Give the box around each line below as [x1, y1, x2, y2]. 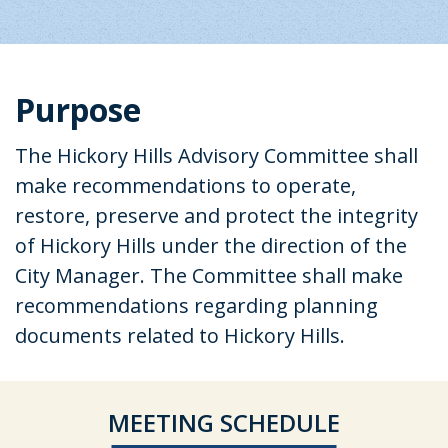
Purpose [15, 88, 141, 131]
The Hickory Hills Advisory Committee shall [15, 142, 418, 169]
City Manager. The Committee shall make [15, 262, 403, 289]
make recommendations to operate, [15, 172, 356, 199]
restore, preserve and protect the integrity [15, 202, 418, 229]
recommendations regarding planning [15, 292, 378, 319]
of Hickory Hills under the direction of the [15, 232, 407, 259]
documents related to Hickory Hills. [15, 322, 345, 349]
